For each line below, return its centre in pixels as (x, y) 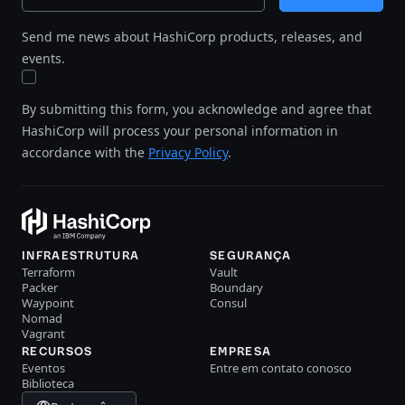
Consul (228, 303)
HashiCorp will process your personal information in (180, 131)
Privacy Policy (188, 152)
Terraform (48, 272)
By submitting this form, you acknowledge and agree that (197, 109)
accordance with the (85, 152)
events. (43, 58)
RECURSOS (57, 351)
